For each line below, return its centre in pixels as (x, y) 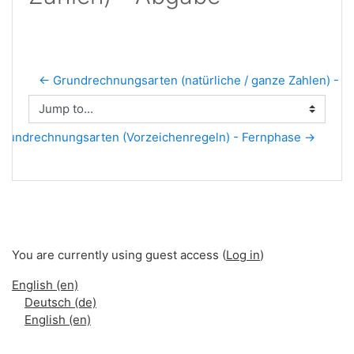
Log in (243, 255)
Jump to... (55, 116)
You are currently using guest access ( (119, 255)
